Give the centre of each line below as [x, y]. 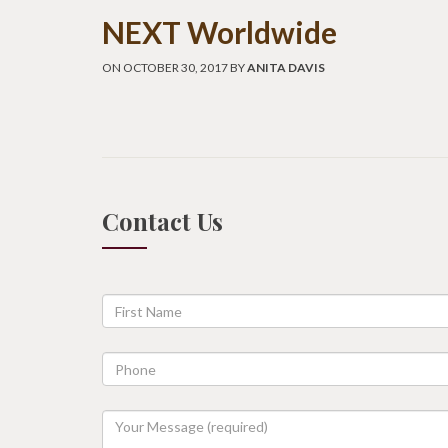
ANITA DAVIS [286, 67]
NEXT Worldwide [219, 32]
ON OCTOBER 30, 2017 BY [174, 67]
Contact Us [162, 221]
